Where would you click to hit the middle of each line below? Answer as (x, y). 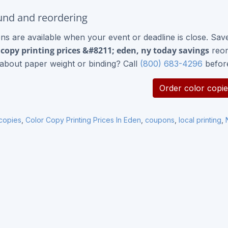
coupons (160, 120)
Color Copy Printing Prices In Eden (83, 120)
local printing (200, 120)
